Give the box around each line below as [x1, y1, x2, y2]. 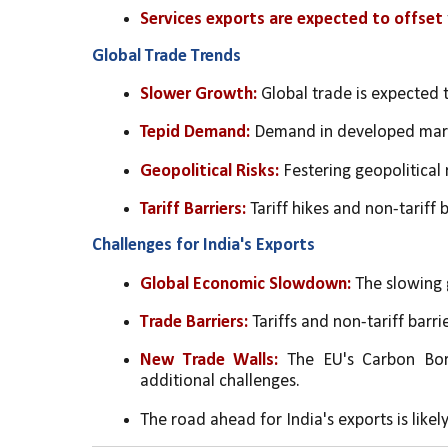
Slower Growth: [140, 84, 257, 104]
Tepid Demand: [140, 123, 250, 143]
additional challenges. [140, 372, 300, 392]
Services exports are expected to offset [140, 10, 443, 30]
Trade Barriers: [140, 312, 248, 332]
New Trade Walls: [140, 351, 279, 371]
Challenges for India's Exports [92, 236, 315, 256]
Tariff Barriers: [140, 199, 246, 219]
